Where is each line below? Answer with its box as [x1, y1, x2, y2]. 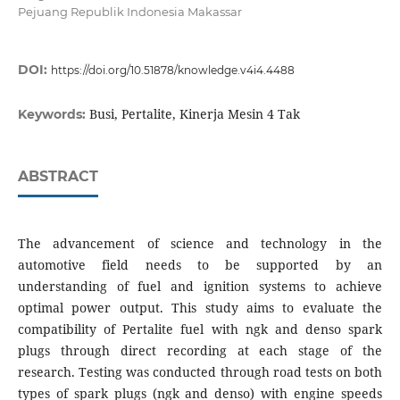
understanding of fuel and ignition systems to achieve [17, 278, 383, 296]
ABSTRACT [17, 168, 98, 186]
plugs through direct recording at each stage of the [17, 342, 383, 360]
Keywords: [17, 106, 89, 123]
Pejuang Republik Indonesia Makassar [17, 4, 242, 19]
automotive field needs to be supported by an [17, 256, 383, 274]
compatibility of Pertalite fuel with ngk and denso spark [17, 321, 383, 338]
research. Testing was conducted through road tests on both [17, 363, 383, 381]
